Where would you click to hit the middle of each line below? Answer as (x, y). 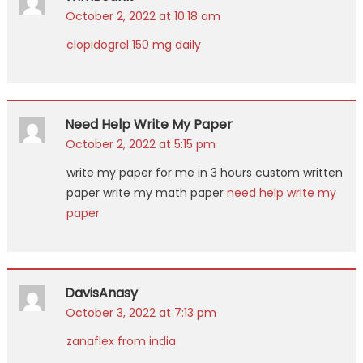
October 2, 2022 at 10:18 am (143, 16)
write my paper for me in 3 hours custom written (204, 172)
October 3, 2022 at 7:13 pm (141, 312)
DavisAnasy (101, 293)
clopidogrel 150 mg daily (133, 44)
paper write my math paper (146, 192)
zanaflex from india (121, 341)
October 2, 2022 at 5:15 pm (140, 144)
